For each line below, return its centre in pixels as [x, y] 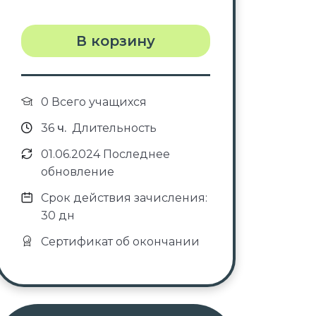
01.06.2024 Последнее [105, 154]
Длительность [113, 128]
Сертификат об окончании [120, 242]
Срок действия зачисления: [124, 198]
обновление [78, 172]
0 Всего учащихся [94, 102]
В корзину [115, 41]
